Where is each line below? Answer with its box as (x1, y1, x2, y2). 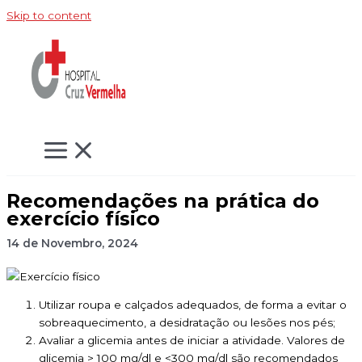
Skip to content (6, 9, 91, 22)
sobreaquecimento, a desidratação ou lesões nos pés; (39, 316, 335, 330)
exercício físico (6, 206, 160, 230)
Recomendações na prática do (6, 188, 319, 213)
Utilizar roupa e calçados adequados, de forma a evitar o (39, 298, 347, 312)
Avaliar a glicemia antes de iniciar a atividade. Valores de (39, 334, 345, 347)
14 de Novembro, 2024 (6, 236, 138, 250)
